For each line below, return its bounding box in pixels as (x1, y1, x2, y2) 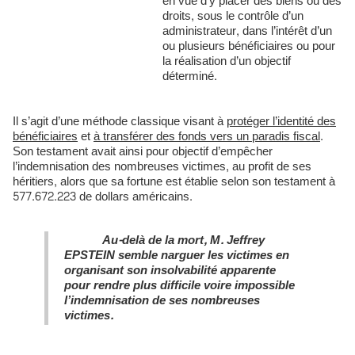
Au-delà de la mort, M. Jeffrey (64, 230, 265, 251)
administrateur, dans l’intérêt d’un (162, 21, 332, 42)
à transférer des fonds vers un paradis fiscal (94, 126, 320, 147)
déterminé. (162, 66, 217, 87)
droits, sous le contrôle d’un (162, 6, 303, 27)
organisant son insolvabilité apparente (64, 260, 276, 281)
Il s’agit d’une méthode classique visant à (13, 111, 227, 132)
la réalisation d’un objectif (162, 51, 291, 72)
